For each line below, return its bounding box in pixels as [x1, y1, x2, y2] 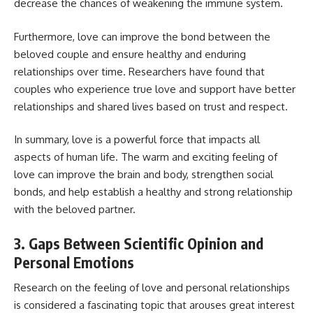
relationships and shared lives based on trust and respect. [14, 99, 288, 113]
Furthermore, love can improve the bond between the [14, 29, 270, 43]
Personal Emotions [14, 252, 134, 272]
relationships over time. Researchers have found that [14, 64, 265, 78]
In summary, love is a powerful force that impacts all [14, 133, 260, 147]
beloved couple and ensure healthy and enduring [14, 47, 246, 61]
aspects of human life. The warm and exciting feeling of [14, 150, 277, 164]
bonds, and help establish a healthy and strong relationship [14, 185, 293, 199]
